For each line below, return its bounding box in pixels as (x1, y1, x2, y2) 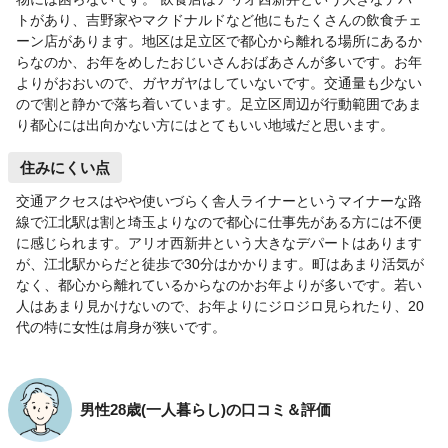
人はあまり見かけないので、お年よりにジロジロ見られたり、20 (16, 298, 424, 315)
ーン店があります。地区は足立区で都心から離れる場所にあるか (16, 33, 422, 50)
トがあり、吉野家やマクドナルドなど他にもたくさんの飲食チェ (16, 12, 422, 29)
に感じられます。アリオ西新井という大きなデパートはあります (16, 235, 422, 252)
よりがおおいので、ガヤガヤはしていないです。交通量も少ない (16, 75, 422, 92)
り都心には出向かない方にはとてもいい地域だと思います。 (16, 117, 394, 134)
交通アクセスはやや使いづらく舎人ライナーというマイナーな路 (16, 193, 422, 210)
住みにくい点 (20, 159, 110, 177)
